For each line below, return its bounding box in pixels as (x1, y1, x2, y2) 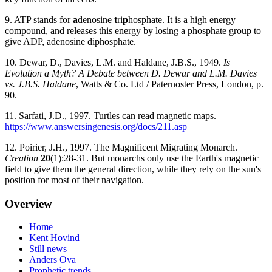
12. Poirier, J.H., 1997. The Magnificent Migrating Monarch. (5, 142, 237, 152)
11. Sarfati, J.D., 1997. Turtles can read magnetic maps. (5, 110, 216, 121)
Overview (5, 197, 52, 210)
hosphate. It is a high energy (128, 15, 236, 25)
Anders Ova (29, 254, 76, 265)
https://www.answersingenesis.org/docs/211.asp (5, 121, 187, 132)
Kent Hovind (29, 233, 80, 243)
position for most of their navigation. (5, 175, 144, 185)
